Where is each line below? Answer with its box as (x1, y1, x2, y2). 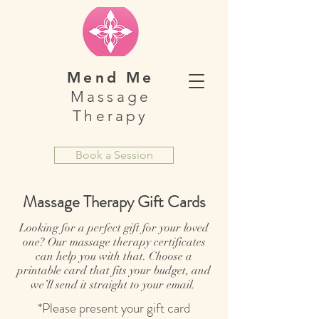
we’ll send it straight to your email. (30, 278, 198, 292)
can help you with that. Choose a (36, 249, 192, 263)
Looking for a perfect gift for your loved (19, 221, 209, 235)
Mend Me (67, 68, 155, 86)
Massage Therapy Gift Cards (22, 190, 206, 214)
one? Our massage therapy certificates (22, 235, 206, 249)
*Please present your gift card (38, 298, 190, 318)
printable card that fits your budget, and (17, 263, 211, 278)
